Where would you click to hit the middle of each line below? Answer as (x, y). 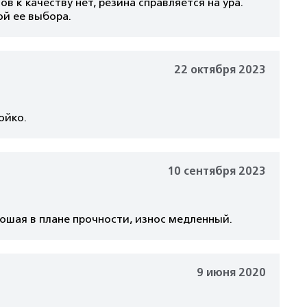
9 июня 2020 (231, 273)
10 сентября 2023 (217, 171)
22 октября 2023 (220, 70)
